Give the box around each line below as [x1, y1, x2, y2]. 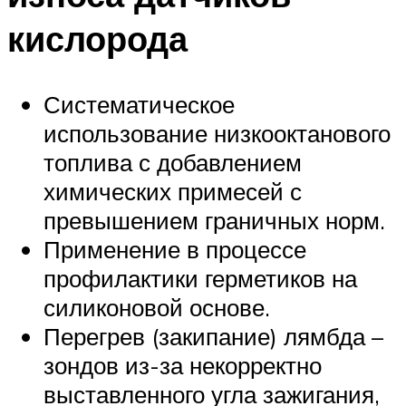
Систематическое [43, 90, 235, 120]
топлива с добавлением [43, 148, 302, 178]
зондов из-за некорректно [43, 351, 322, 381]
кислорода [7, 16, 188, 62]
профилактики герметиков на [43, 264, 357, 294]
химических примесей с [43, 177, 302, 207]
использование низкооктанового [43, 119, 391, 149]
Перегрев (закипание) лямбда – [43, 322, 383, 352]
